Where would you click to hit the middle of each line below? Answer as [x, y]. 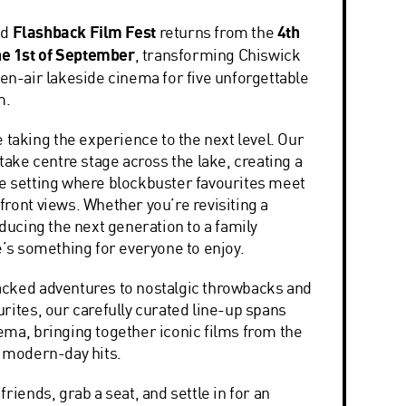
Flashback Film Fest [84, 32]
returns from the [216, 32]
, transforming [186, 54]
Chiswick [269, 54]
